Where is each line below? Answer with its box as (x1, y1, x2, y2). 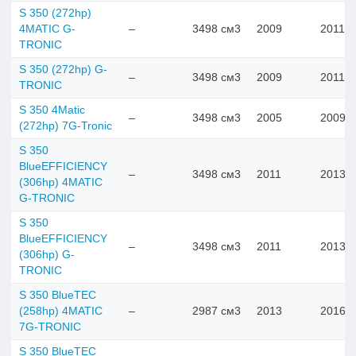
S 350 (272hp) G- (19, 63, 107, 75)
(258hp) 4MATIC (19, 304, 103, 317)
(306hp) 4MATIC (19, 176, 103, 188)
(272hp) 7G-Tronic (19, 119, 112, 132)
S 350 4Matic (19, 103, 85, 116)
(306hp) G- (19, 248, 75, 261)
